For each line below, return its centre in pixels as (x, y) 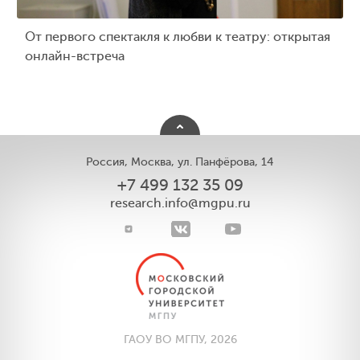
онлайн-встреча (75, 56)
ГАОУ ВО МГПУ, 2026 (180, 339)
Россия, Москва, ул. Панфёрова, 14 (180, 162)
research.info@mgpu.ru (180, 203)
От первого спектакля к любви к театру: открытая (178, 37)
